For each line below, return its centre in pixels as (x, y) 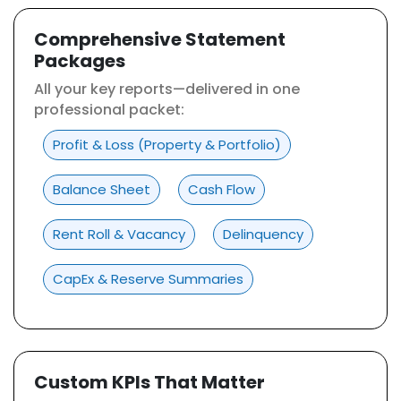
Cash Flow (222, 189)
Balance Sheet (102, 189)
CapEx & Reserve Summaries (148, 279)
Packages (80, 61)
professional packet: (109, 110)
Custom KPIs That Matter (149, 382)
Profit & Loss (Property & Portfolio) (167, 145)
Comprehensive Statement (160, 39)
